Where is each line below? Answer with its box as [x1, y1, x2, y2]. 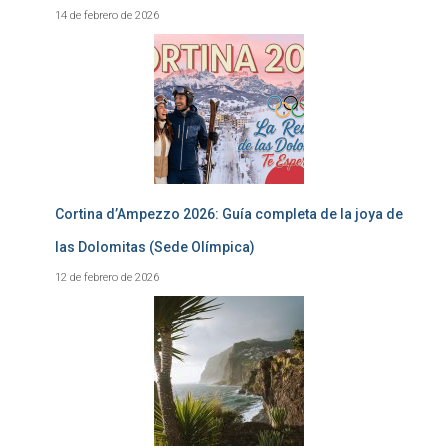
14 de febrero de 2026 [55, 8, 159, 22]
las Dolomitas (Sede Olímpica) [55, 239, 255, 255]
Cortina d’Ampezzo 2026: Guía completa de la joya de [55, 206, 403, 222]
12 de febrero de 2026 [55, 270, 159, 284]
